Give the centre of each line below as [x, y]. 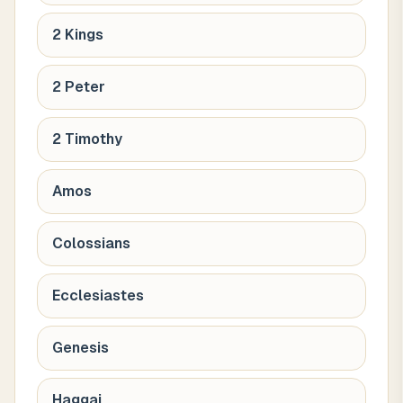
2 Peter [79, 87]
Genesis [81, 348]
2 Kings [78, 35]
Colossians [91, 243]
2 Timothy [87, 139]
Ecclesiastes [98, 296]
